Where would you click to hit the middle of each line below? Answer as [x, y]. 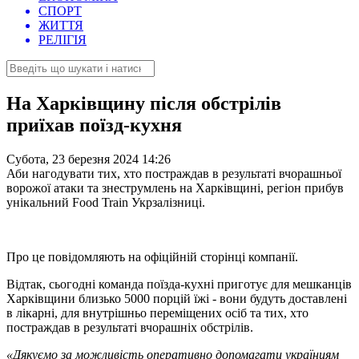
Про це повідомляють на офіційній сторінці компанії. [152, 257]
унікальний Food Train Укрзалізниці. [106, 203]
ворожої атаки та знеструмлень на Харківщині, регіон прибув [175, 188]
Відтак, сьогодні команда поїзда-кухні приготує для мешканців [179, 284]
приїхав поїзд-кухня [94, 125]
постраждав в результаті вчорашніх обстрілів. [130, 328]
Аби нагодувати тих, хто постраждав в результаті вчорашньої [174, 174]
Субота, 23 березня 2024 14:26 [89, 159]
